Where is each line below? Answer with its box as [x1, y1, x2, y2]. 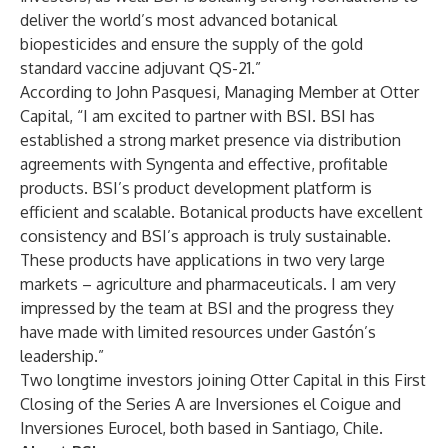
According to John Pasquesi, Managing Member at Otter [20, 82, 419, 102]
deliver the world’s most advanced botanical [20, 10, 337, 30]
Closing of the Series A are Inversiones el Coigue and [20, 394, 401, 414]
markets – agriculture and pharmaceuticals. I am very [20, 274, 396, 294]
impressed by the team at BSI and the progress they [20, 298, 394, 318]
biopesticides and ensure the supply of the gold [20, 34, 363, 54]
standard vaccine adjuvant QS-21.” [20, 58, 261, 78]
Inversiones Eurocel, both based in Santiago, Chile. [20, 418, 383, 438]
